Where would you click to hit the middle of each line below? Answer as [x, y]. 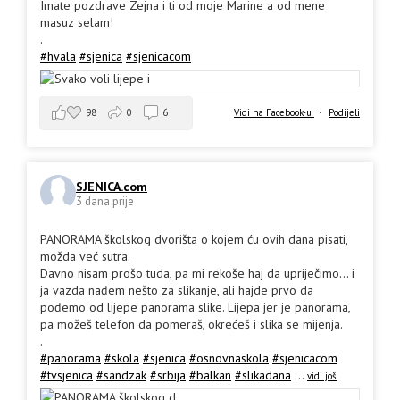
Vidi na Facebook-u [274, 112]
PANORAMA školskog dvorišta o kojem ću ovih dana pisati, [194, 239]
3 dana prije [105, 202]
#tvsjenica [67, 375]
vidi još [322, 375]
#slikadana [263, 375]
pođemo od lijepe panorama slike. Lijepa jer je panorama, [195, 307]
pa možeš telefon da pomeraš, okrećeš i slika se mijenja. [192, 324]
